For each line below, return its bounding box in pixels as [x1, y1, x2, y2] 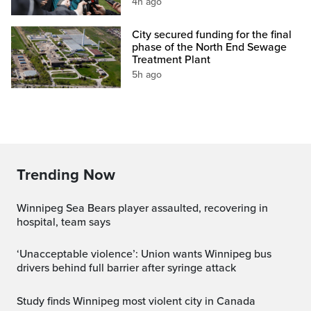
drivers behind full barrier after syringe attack [17, 260, 236, 275]
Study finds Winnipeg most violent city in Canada [23, 294, 255, 308]
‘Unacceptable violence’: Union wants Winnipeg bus [17, 246, 27, 261]
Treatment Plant [132, 52, 211, 67]
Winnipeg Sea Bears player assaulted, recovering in [17, 201, 26, 215]
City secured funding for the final [132, 27, 292, 42]
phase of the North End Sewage [132, 40, 287, 54]
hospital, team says [17, 215, 110, 229]
